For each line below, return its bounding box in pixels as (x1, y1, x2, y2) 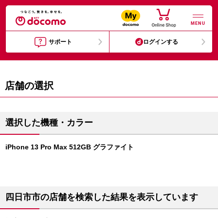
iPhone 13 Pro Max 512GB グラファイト (5, 143, 134, 151)
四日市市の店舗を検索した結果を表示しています (5, 192, 198, 202)
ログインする (143, 38, 179, 45)
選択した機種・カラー (5, 118, 93, 127)
